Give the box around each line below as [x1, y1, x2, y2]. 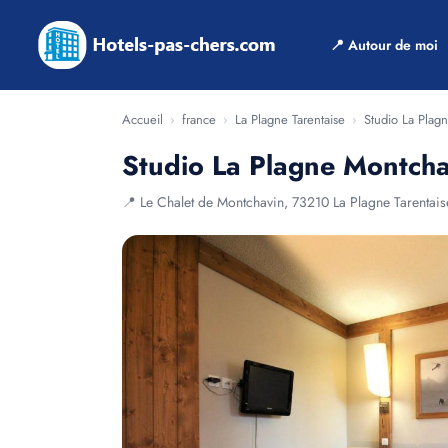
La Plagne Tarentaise [235, 110, 345, 129]
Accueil [122, 110, 163, 129]
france [182, 110, 216, 129]
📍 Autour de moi [330, 35, 438, 55]
